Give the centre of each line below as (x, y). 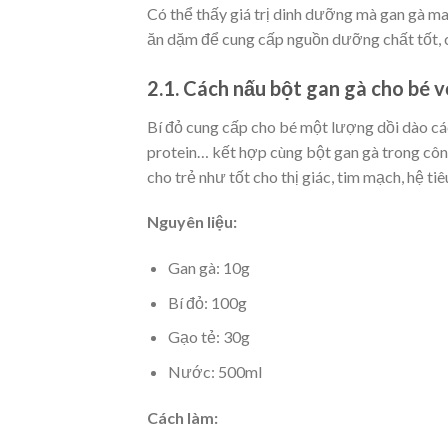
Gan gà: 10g (208, 268)
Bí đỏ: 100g (207, 302)
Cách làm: (182, 417)
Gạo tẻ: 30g (208, 337)
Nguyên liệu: (192, 222)
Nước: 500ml (214, 371)
